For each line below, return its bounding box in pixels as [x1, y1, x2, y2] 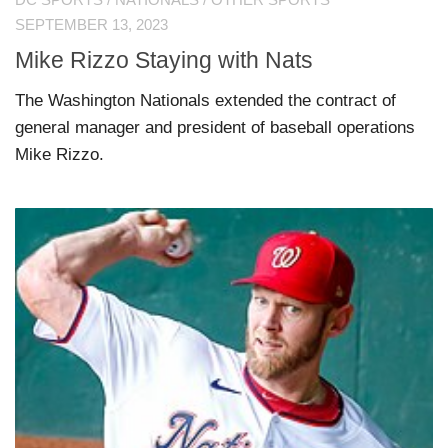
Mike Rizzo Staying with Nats [15, 46, 313, 73]
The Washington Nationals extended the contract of [15, 90, 396, 110]
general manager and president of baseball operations [15, 117, 415, 137]
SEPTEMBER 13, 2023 [15, 17, 168, 34]
